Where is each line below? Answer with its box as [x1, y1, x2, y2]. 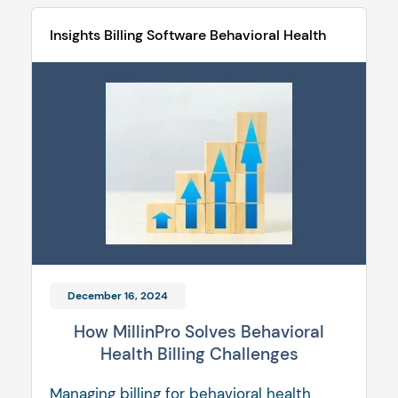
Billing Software [104, 26, 206, 45]
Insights [50, 26, 100, 45]
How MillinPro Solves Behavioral [74, 321, 324, 344]
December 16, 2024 [68, 289, 168, 304]
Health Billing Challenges [99, 343, 298, 366]
